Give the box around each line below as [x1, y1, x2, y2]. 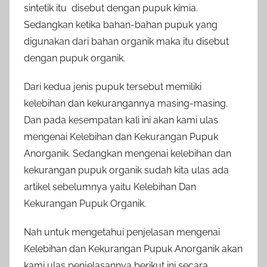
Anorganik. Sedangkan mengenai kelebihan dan [24, 147, 231, 159]
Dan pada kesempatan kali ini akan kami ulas [24, 114, 218, 126]
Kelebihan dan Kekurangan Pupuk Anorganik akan [24, 243, 243, 254]
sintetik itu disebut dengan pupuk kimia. [24, 2, 198, 14]
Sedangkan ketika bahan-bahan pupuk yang [24, 18, 218, 30]
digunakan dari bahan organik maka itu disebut [24, 35, 229, 47]
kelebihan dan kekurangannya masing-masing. [24, 97, 228, 109]
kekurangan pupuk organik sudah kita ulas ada [24, 164, 229, 176]
